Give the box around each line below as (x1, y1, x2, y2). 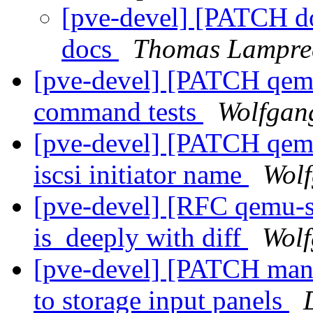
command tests (34, 96, 203, 127)
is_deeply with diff (34, 222, 248, 253)
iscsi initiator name (34, 159, 249, 190)
